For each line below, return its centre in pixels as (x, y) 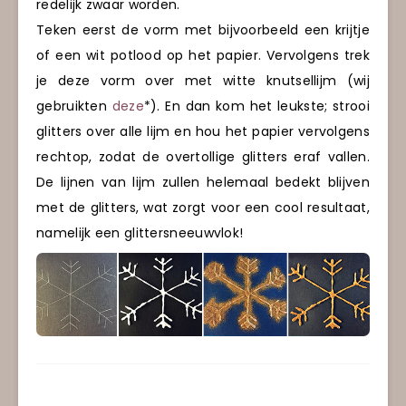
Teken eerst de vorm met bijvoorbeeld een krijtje (203, 29)
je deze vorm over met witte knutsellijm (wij (203, 80)
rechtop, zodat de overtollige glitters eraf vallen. (203, 156)
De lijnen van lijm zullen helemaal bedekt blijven (203, 182)
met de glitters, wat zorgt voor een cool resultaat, (203, 207)
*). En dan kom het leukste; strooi (256, 106)
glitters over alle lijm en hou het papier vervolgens (203, 131)
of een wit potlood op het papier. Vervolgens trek (203, 55)
